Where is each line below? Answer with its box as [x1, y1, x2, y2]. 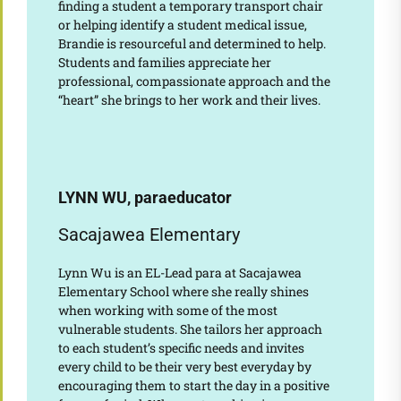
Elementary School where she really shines [57, 283, 309, 301]
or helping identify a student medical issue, [57, 16, 307, 34]
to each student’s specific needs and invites [57, 339, 304, 357]
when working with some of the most [57, 302, 277, 320]
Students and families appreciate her [57, 54, 271, 72]
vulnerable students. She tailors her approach [57, 320, 322, 338]
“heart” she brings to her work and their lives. [57, 91, 323, 109]
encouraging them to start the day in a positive [57, 377, 329, 395]
